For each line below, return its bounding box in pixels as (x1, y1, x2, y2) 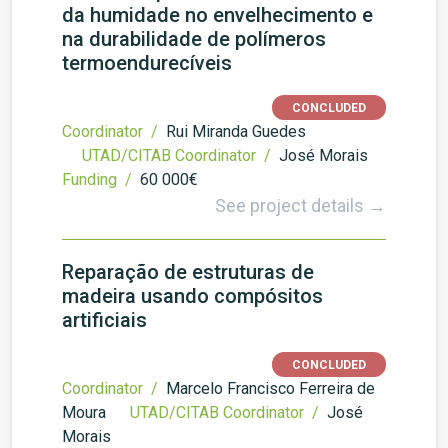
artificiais (62, 308, 147, 332)
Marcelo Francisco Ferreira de (166, 379, 375, 398)
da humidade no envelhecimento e (62, 3, 373, 27)
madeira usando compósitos (62, 284, 323, 308)
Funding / (62, 170, 136, 189)
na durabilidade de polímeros (62, 27, 326, 51)
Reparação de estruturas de (62, 260, 314, 284)
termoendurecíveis (62, 51, 232, 75)
